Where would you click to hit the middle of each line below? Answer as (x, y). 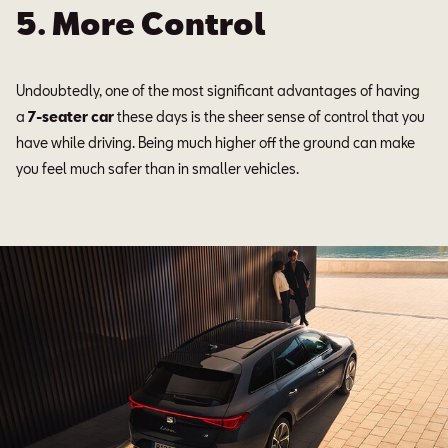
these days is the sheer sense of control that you (271, 116)
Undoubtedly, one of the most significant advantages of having (218, 90)
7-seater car (72, 116)
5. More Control (141, 23)
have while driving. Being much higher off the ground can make (215, 142)
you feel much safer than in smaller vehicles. (157, 168)
